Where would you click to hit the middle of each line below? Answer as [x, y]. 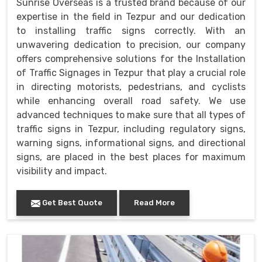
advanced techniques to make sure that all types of [131, 115]
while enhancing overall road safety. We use [131, 101]
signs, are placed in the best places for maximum [131, 157]
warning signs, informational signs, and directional [131, 143]
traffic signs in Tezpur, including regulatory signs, [131, 129]
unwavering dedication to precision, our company [131, 45]
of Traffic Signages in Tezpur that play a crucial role [131, 73]
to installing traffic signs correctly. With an [131, 31]
